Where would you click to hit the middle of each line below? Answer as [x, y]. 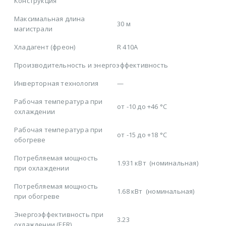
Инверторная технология [56, 83]
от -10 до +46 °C [142, 107]
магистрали [33, 29]
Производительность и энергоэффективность [91, 65]
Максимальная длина [50, 19]
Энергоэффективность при [59, 215]
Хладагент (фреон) [45, 47]
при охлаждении [42, 168]
